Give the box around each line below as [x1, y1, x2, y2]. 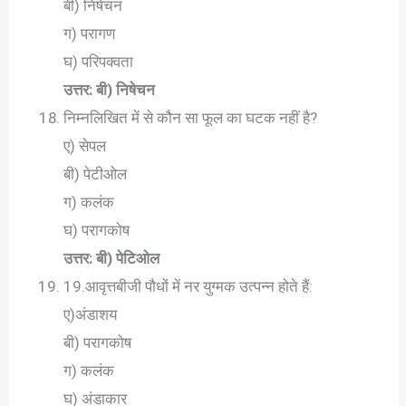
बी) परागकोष [63, 333, 132, 352]
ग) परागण [63, 24, 116, 43]
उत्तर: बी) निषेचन [63, 80, 156, 99]
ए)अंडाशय [63, 304, 118, 324]
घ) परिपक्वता [63, 52, 134, 71]
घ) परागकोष [63, 220, 130, 239]
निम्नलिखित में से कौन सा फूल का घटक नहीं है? [63, 108, 318, 127]
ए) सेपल [63, 136, 107, 155]
